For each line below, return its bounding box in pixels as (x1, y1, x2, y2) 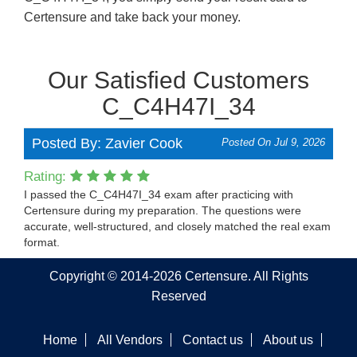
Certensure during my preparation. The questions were (24, 204, 301, 217)
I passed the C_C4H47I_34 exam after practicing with (24, 188, 293, 201)
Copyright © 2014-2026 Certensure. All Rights (49, 269, 308, 283)
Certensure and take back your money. (24, 10, 241, 24)
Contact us (182, 333, 243, 347)
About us (263, 333, 313, 347)
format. (24, 236, 60, 249)
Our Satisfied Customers (48, 67, 309, 93)
